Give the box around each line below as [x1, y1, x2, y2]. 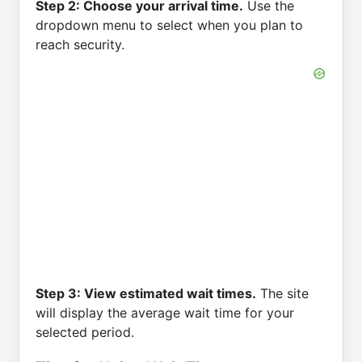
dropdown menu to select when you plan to [36, 17, 303, 34]
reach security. [36, 36, 124, 53]
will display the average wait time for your [36, 305, 294, 322]
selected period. [36, 324, 134, 341]
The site [256, 285, 309, 302]
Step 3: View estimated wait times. [36, 285, 256, 302]
